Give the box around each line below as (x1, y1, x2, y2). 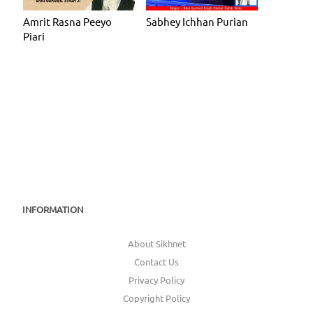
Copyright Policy (123, 292, 190, 305)
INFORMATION (22, 203, 83, 216)
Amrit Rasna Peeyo (23, 15, 112, 28)
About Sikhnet (127, 238, 186, 250)
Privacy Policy (129, 274, 184, 286)
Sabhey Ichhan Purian (146, 15, 248, 28)
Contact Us (134, 256, 179, 268)
